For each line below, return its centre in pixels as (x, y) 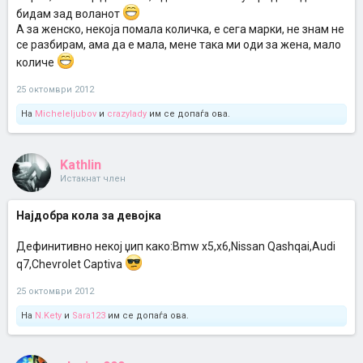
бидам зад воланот (69, 13)
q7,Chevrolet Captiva (70, 264)
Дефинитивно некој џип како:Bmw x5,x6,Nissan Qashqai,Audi (176, 246)
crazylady (127, 113)
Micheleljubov (66, 113)
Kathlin (81, 164)
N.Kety (48, 315)
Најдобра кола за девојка (89, 215)
